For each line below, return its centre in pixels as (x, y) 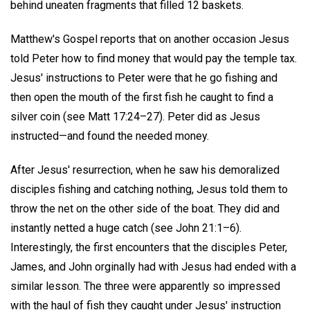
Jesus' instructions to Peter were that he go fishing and (144, 78)
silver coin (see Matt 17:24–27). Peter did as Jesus (135, 117)
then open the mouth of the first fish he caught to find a (142, 98)
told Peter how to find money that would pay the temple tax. (154, 59)
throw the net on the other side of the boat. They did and (145, 208)
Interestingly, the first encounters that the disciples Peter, (149, 247)
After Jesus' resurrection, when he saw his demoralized (145, 170)
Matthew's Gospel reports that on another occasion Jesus (150, 39)
